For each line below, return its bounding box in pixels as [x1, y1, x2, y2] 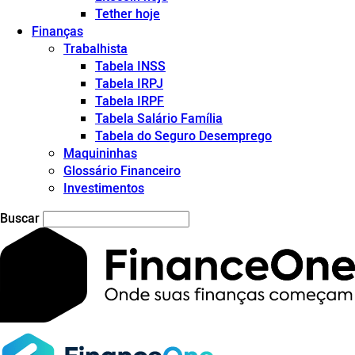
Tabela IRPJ [95, 74, 163, 92]
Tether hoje [95, 5, 160, 22]
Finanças [32, 22, 83, 40]
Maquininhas [63, 144, 137, 162]
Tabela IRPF [95, 92, 164, 109]
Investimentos [63, 179, 144, 197]
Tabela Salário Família [95, 109, 223, 127]
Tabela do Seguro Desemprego [95, 127, 272, 144]
